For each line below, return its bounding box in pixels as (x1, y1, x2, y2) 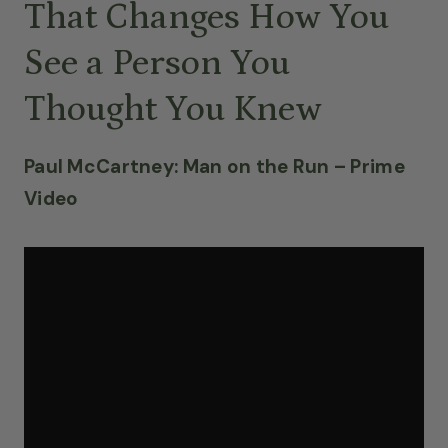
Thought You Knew (24, 88, 322, 130)
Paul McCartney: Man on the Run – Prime (24, 153, 405, 179)
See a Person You (24, 42, 290, 84)
